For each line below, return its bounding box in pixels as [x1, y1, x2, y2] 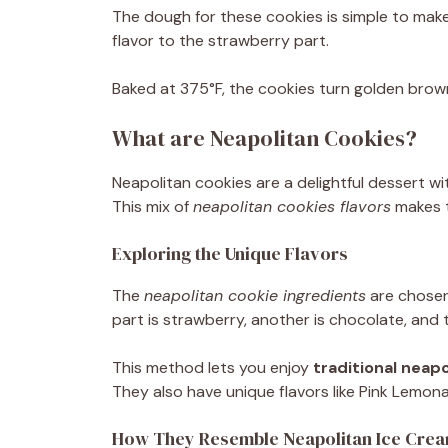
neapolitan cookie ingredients [144, 285, 366, 306]
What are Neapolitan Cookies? [112, 123, 417, 153]
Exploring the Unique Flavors [112, 241, 348, 266]
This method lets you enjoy [112, 357, 313, 378]
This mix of [112, 196, 193, 217]
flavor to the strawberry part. [112, 30, 329, 51]
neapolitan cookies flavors [193, 196, 391, 217]
